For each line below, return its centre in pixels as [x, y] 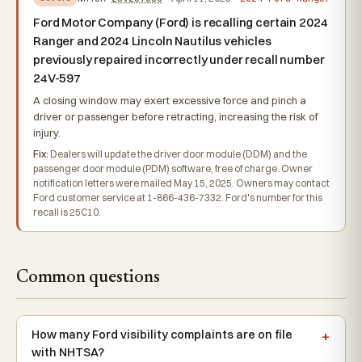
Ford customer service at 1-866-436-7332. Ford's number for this [178, 198]
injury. [47, 133]
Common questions [88, 278]
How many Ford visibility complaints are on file [162, 335]
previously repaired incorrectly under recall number [179, 59]
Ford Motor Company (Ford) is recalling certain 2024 [181, 22]
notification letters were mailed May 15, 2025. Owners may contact [181, 183]
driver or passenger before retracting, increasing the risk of [175, 116]
